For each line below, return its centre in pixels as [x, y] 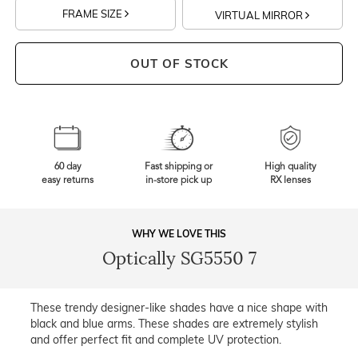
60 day [68, 167]
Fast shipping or [179, 167]
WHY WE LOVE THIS [179, 234]
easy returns [68, 181]
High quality [290, 167]
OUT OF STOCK [179, 64]
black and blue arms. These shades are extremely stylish [174, 324]
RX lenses [290, 181]
